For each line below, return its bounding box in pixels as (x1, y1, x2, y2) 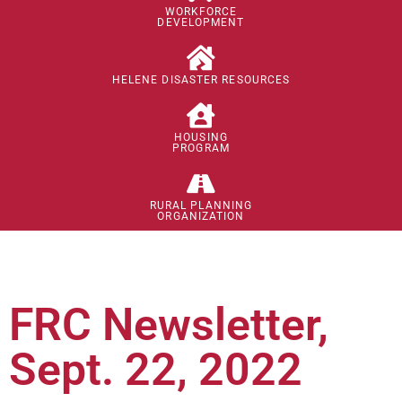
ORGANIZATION (157, 209, 245, 223)
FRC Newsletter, (9, 298, 328, 351)
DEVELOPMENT (157, 15, 245, 29)
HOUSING (174, 130, 228, 144)
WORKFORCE (164, 4, 238, 18)
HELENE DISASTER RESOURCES (111, 73, 291, 86)
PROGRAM (172, 141, 230, 154)
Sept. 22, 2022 (9, 343, 302, 396)
